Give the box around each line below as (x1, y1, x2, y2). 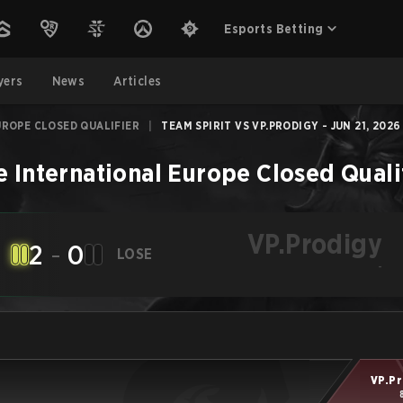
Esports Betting (224, 22, 324, 36)
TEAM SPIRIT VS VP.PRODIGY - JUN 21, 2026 (161, 119, 401, 132)
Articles (113, 74, 162, 88)
